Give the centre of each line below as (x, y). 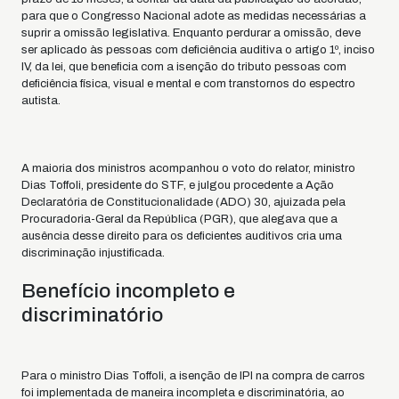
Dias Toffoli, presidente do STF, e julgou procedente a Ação (178, 185)
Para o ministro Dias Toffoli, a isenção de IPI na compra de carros (193, 376)
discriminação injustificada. (93, 253)
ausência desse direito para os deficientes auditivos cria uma (182, 236)
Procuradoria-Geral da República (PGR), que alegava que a (179, 219)
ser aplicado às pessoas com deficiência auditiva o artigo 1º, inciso (198, 50)
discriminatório (92, 315)
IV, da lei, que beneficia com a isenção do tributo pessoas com (184, 67)
